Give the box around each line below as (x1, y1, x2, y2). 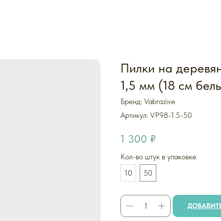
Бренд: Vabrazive (120, 97, 175, 106)
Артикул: (120, 110, 150, 120)
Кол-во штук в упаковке (120, 151, 196, 161)
